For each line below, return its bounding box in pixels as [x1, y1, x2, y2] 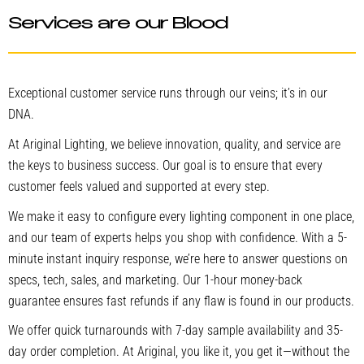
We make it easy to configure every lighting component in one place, [8, 208, 354, 224]
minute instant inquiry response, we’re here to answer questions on [8, 250, 348, 266]
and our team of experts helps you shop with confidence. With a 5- [8, 229, 347, 245]
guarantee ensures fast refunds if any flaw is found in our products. [8, 292, 354, 309]
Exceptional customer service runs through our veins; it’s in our [8, 85, 327, 102]
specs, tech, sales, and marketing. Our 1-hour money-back [8, 271, 302, 288]
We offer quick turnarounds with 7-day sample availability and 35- [8, 323, 343, 339]
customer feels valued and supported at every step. [8, 178, 270, 194]
